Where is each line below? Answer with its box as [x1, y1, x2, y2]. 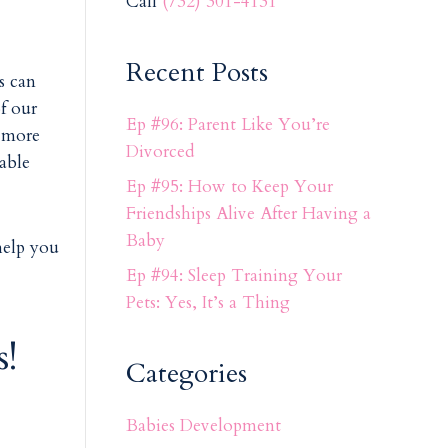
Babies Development [125, 413, 281, 437]
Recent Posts [125, 54, 268, 90]
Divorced [125, 139, 195, 163]
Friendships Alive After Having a [125, 201, 371, 225]
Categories [125, 355, 247, 391]
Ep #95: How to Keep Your [125, 174, 333, 198]
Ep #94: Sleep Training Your [125, 263, 342, 287]
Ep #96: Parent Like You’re [125, 112, 330, 136]
